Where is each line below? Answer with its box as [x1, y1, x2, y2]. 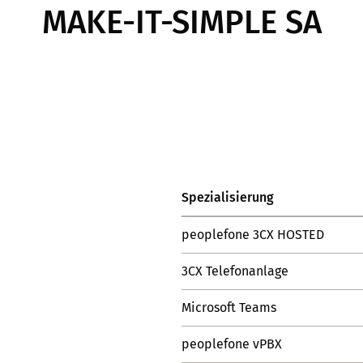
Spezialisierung [181, 190, 274, 205]
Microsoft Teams [181, 300, 276, 315]
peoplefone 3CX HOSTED [181, 227, 324, 242]
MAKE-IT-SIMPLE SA [41, 3, 322, 42]
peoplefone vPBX [181, 336, 282, 352]
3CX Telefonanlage [181, 263, 288, 279]
